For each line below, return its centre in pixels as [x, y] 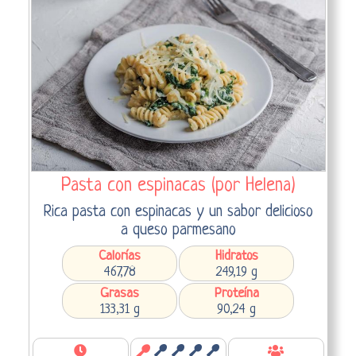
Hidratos [236, 256]
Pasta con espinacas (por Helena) [178, 186]
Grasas [120, 293]
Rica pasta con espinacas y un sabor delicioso [178, 212]
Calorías [120, 256]
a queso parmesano [178, 230]
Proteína [236, 293]
